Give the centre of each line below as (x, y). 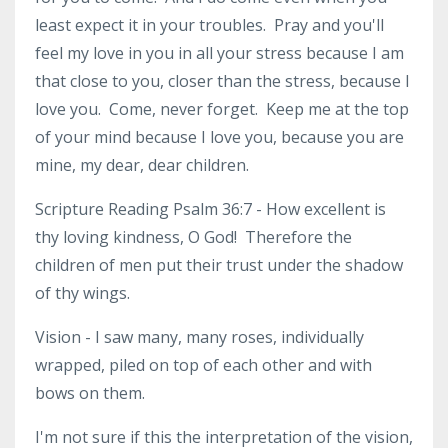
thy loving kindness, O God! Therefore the (193, 237)
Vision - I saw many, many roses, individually (199, 337)
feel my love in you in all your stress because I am (219, 53)
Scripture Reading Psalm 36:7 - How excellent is (210, 209)
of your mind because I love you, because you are (219, 137)
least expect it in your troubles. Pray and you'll (209, 25)
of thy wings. (82, 293)
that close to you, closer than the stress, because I (222, 81)
